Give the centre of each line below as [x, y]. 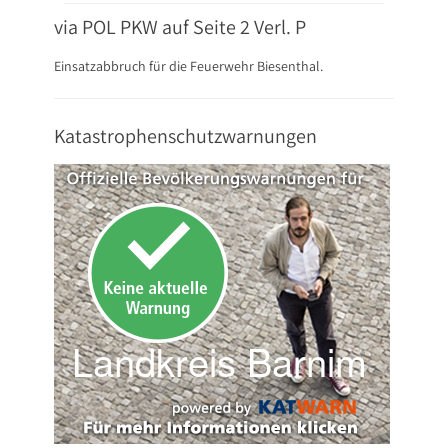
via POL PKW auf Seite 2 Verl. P [180, 27]
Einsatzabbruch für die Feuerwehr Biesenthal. [188, 66]
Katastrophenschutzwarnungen [185, 136]
